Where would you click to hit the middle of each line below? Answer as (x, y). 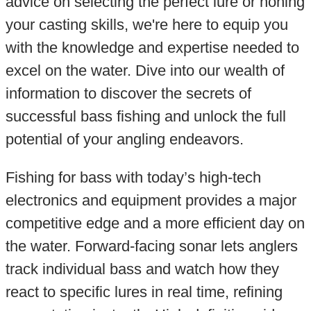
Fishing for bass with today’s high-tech (133, 178)
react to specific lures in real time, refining (144, 292)
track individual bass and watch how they (142, 269)
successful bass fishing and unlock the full (145, 116)
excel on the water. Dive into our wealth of (145, 70)
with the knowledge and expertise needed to (152, 47)
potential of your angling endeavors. (124, 139)
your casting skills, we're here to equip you (146, 24)
